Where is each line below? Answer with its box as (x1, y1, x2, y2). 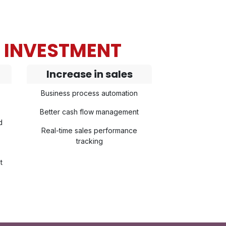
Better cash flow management (40, 107, 139, 116)
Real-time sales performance (41, 126, 138, 135)
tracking (76, 137, 103, 145)
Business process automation (41, 89, 138, 97)
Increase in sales (46, 67, 133, 81)
